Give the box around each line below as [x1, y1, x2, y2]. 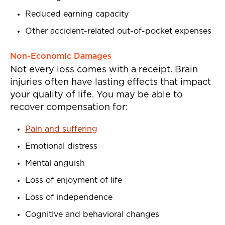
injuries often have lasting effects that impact [10, 78, 211, 87]
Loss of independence [25, 193, 113, 202]
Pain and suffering [25, 125, 97, 134]
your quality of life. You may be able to [10, 90, 183, 100]
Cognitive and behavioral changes [25, 210, 159, 219]
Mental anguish [25, 159, 85, 168]
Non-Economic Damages [10, 52, 111, 61]
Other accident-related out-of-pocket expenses [25, 27, 211, 36]
